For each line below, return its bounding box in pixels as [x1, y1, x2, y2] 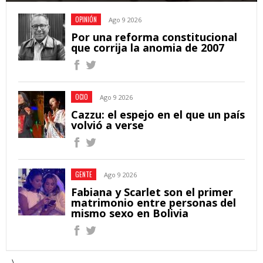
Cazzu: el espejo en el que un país [71, 107, 245, 122]
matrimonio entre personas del [71, 195, 236, 210]
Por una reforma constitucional [71, 30, 237, 45]
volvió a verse [71, 118, 144, 133]
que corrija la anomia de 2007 [71, 41, 224, 55]
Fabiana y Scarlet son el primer [71, 185, 233, 200]
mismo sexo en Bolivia [71, 206, 188, 221]
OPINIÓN [75, 15, 97, 25]
